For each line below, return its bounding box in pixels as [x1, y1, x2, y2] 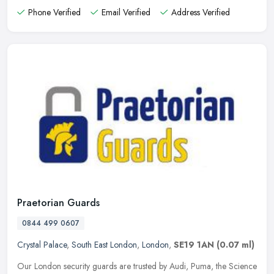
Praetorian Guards [17, 196, 100, 210]
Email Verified [102, 6, 150, 18]
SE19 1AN [174, 239, 214, 251]
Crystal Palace [17, 239, 67, 251]
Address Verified [171, 6, 230, 18]
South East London [72, 239, 137, 251]
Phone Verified [28, 6, 81, 18]
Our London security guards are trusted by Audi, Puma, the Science [17, 260, 257, 273]
